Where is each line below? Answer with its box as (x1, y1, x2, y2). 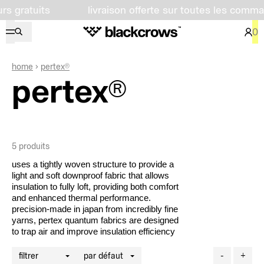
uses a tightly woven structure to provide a (12, 160, 174, 169)
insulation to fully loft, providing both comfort (12, 182, 179, 192)
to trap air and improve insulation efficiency (12, 227, 175, 236)
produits (19, 141, 49, 151)
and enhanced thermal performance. (12, 193, 151, 203)
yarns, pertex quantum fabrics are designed (12, 216, 179, 225)
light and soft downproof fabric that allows (12, 171, 169, 180)
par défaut (84, 251, 123, 260)
